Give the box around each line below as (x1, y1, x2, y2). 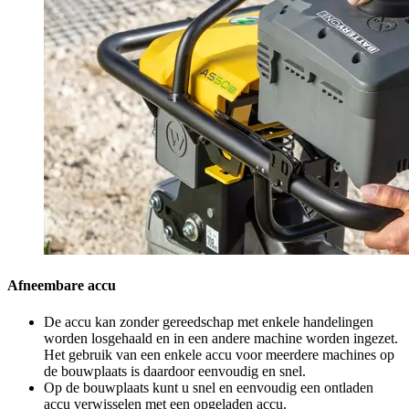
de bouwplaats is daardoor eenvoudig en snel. (44, 362, 306, 379)
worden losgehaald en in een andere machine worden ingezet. (44, 330, 398, 346)
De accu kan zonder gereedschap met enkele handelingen (44, 313, 373, 330)
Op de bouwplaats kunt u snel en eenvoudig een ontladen (44, 379, 373, 395)
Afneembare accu (7, 278, 116, 294)
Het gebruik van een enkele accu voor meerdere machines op (44, 346, 394, 362)
